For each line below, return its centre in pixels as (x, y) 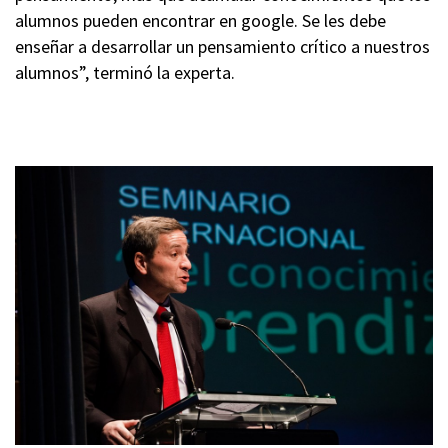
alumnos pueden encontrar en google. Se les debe (200, 20)
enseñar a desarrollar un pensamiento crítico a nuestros (222, 46)
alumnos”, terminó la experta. (125, 72)
